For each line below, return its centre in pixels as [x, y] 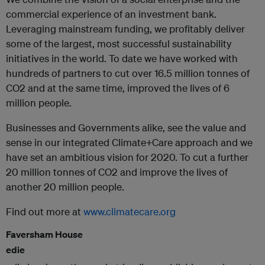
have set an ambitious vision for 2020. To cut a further [127, 157]
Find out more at [45, 211]
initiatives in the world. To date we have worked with [122, 58]
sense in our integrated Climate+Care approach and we [129, 142]
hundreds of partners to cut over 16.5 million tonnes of [128, 73]
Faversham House [44, 234]
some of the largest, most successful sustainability [119, 43]
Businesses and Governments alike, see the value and [126, 127]
